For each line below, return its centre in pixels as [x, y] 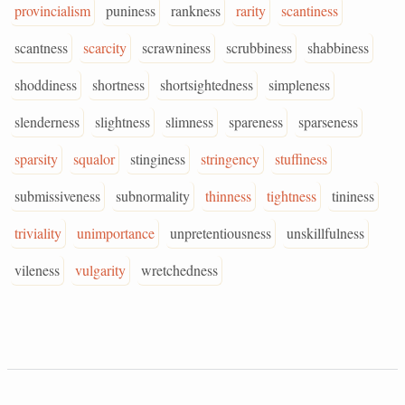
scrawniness [176, 47]
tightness [292, 196]
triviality [38, 233]
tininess [353, 196]
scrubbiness [259, 47]
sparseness [328, 122]
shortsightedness [207, 85]
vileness [37, 270]
